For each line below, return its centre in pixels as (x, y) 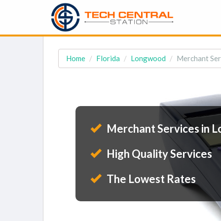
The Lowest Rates (150, 179)
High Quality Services (158, 154)
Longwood (148, 58)
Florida (108, 58)
